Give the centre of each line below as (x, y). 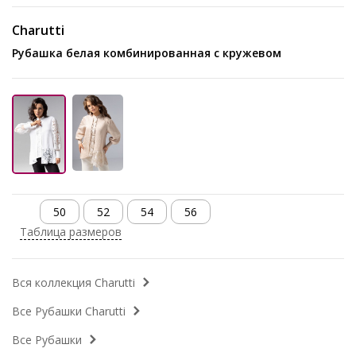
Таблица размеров (71, 232)
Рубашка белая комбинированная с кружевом (150, 53)
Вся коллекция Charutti (74, 283)
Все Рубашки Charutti (69, 311)
